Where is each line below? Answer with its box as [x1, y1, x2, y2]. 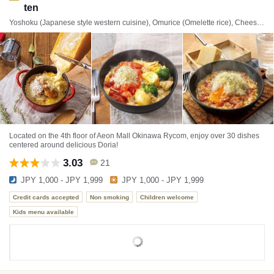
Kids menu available [13, 208, 74, 215]
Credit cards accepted [13, 193, 79, 201]
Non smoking [90, 193, 129, 201]
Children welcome [140, 193, 194, 201]
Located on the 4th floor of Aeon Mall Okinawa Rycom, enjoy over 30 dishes [9, 131, 259, 140]
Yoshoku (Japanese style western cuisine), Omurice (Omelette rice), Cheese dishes [257, 18, 264, 27]
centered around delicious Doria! [9, 141, 118, 149]
